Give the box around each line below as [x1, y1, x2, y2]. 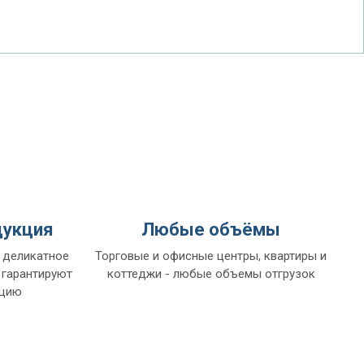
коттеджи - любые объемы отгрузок [106, 266, 315, 281]
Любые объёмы [141, 219, 281, 240]
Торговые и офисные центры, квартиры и [95, 249, 327, 263]
